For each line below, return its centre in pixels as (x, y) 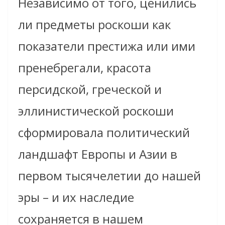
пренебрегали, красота (85, 67)
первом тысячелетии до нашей (109, 175)
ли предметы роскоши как (94, 24)
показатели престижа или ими (107, 46)
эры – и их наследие (76, 197)
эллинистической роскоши (96, 110)
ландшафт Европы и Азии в (98, 154)
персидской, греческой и (90, 89)
